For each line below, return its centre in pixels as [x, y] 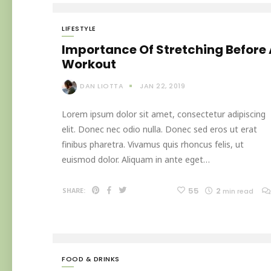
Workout [89, 64]
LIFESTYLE [79, 29]
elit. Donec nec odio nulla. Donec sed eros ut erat [159, 129]
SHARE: [74, 190]
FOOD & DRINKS [91, 259]
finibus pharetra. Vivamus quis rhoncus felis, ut [153, 144]
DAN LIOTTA [102, 86]
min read [238, 191]
